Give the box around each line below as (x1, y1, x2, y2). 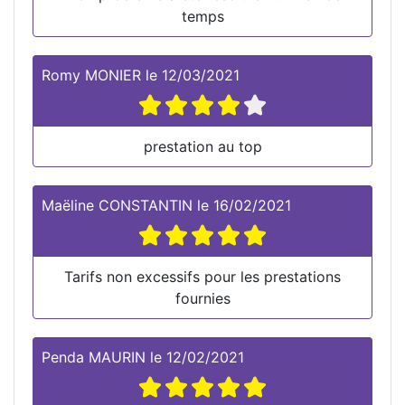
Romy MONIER (42, 65, 141, 84)
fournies (174, 288, 231, 307)
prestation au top (143, 137, 262, 155)
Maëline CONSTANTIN (42, 195, 193, 214)
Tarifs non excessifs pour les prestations (64, 267, 341, 286)
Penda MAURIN (42, 347, 146, 366)
